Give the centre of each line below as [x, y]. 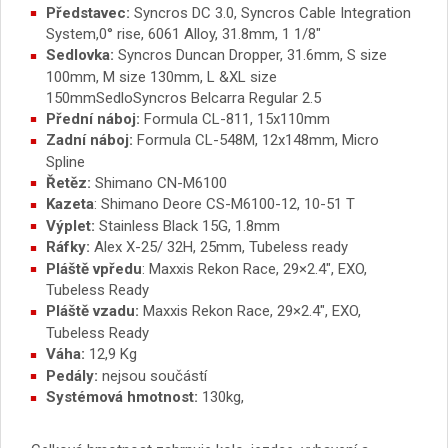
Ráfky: [70, 247]
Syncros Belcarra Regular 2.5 [227, 97]
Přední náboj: [95, 118]
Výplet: [72, 225]
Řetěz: [70, 182]
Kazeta [70, 204]
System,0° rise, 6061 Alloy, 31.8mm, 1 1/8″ [183, 34]
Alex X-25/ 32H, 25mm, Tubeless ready [221, 247]
